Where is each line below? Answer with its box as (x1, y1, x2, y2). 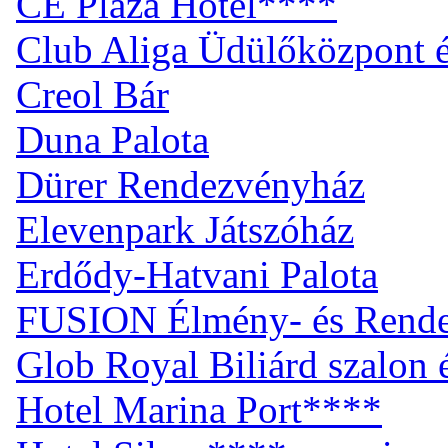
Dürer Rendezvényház (16, 162, 365, 206)
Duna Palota (16, 117, 209, 161)
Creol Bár (16, 72, 169, 116)
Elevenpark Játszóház (16, 207, 354, 251)
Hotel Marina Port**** (16, 387, 382, 431)
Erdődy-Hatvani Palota (16, 252, 378, 296)
